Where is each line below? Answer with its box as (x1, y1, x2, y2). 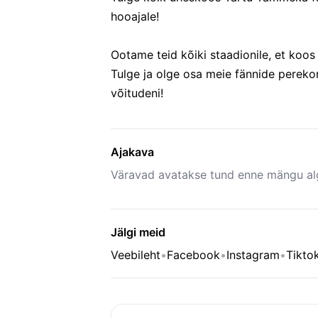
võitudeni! (111, 86, 163, 100)
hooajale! (111, 9, 159, 23)
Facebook (167, 248, 220, 262)
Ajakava (111, 145, 154, 159)
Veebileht (111, 248, 160, 262)
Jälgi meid (111, 225, 165, 239)
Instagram (226, 248, 280, 262)
